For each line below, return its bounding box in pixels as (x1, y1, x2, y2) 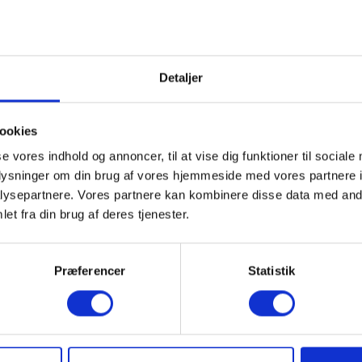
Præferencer (53, 263, 126, 278)
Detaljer (158, 70, 204, 85)
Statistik (248, 263, 295, 278)
